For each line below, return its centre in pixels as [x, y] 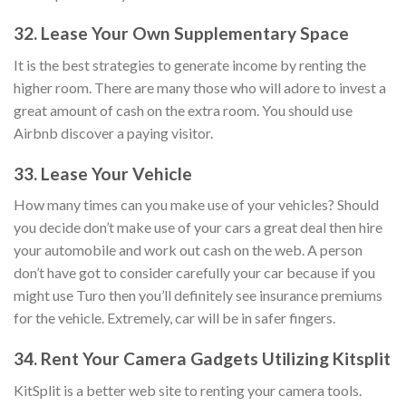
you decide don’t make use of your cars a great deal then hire [198, 227]
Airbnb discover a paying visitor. [113, 132]
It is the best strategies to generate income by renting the [190, 64]
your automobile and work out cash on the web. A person [188, 250]
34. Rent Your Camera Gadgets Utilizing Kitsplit [202, 359]
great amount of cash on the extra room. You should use [183, 110]
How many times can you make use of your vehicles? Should [196, 205]
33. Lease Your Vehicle [103, 173]
